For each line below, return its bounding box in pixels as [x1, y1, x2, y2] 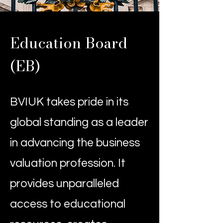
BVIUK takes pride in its [10, 96, 128, 108]
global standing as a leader [10, 116, 148, 128]
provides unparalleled [10, 178, 119, 190]
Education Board [10, 31, 127, 54]
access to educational [10, 198, 125, 210]
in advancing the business [10, 137, 140, 149]
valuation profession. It [10, 157, 125, 169]
